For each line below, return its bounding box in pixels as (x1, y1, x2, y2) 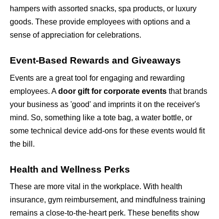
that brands (167, 87, 207, 95)
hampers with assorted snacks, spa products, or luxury (10, 4, 197, 13)
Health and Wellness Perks (10, 164, 130, 175)
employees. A (10, 87, 58, 95)
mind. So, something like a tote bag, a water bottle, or (10, 113, 192, 122)
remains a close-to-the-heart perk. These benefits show (10, 209, 199, 218)
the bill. (10, 139, 35, 148)
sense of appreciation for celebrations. (10, 31, 141, 39)
